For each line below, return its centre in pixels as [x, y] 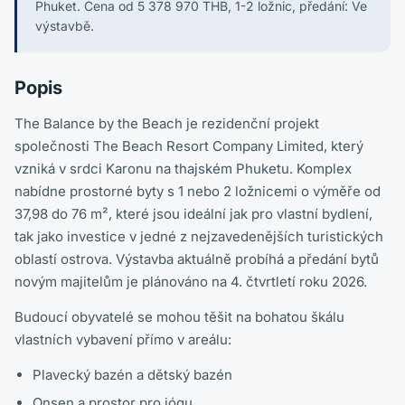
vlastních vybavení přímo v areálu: [123, 339]
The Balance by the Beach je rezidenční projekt [167, 123]
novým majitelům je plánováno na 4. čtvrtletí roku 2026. [191, 282]
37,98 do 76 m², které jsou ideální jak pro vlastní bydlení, [193, 214]
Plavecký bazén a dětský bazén [132, 375]
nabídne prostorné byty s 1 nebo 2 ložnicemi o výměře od [198, 191]
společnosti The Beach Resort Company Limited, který [189, 146]
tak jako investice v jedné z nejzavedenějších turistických [199, 236]
